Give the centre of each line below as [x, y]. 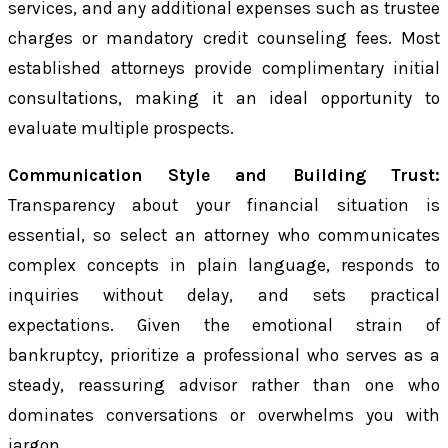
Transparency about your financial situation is [224, 205]
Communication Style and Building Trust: [224, 175]
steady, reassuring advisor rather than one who [224, 385]
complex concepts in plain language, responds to [224, 265]
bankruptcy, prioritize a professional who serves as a [224, 355]
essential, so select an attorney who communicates [224, 235]
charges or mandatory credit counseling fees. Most [224, 38]
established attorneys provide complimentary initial [224, 68]
